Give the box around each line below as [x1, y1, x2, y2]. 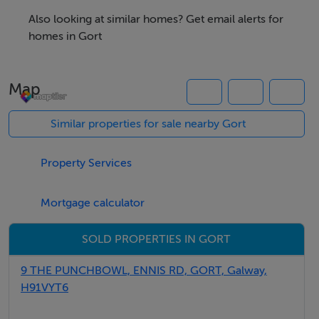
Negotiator [14, 59, 92, 77]
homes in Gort [28, 29, 102, 43]
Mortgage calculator [41, 196, 145, 209]
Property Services [41, 156, 132, 169]
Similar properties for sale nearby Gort [50, 117, 246, 130]
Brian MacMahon [14, 86, 101, 100]
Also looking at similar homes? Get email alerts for [28, 12, 283, 26]
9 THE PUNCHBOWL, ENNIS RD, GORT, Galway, [21, 263, 267, 277]
